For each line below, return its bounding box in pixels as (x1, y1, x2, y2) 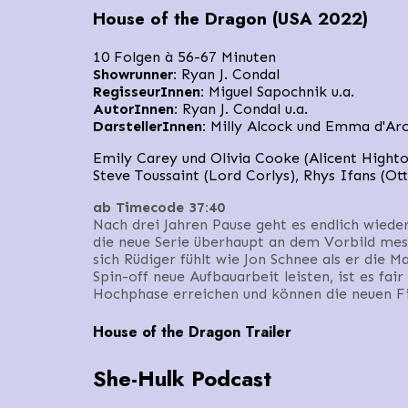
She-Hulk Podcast (93, 362, 271, 394)
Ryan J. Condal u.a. (182, 100, 308, 118)
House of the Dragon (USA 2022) (93, 6, 368, 32)
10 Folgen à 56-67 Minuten (93, 48, 276, 66)
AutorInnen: (93, 100, 182, 118)
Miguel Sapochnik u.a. (204, 83, 354, 101)
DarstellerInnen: (93, 117, 206, 136)
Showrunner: (93, 66, 177, 84)
